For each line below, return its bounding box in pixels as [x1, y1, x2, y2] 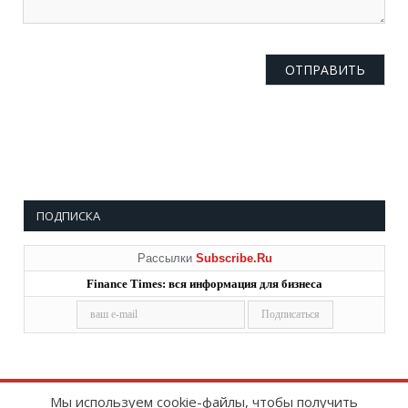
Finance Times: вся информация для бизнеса [87, 276, 322, 291]
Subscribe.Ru [195, 250, 272, 265]
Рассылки [137, 250, 196, 265]
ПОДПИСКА [36, 207, 100, 224]
